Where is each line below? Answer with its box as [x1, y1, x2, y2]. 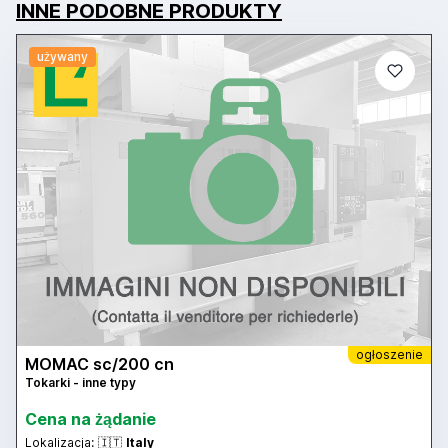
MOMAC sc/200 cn [25, 353, 174, 374]
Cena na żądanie [25, 408, 156, 429]
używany [36, 49, 88, 65]
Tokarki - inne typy [25, 374, 136, 390]
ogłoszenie [356, 346, 423, 362]
